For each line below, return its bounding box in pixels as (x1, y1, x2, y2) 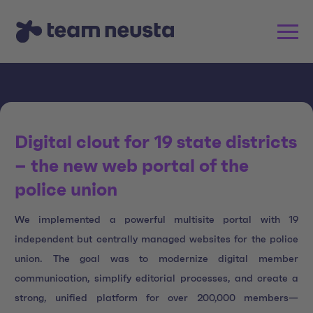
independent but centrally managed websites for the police (15, 234, 298, 245)
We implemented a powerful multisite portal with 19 (15, 214, 298, 225)
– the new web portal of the (15, 158, 249, 175)
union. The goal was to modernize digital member (15, 254, 298, 264)
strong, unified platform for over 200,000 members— (15, 293, 298, 303)
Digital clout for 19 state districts (15, 134, 297, 152)
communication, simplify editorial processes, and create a (15, 273, 298, 284)
